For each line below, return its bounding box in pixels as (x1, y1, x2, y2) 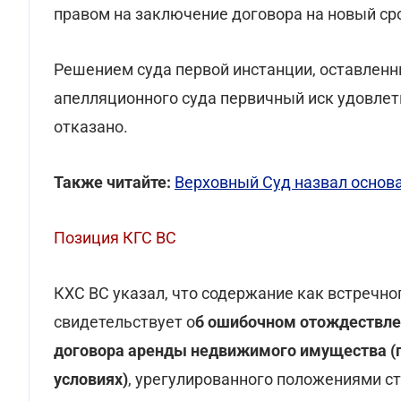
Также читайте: (54, 173, 171, 192)
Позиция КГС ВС (54, 228, 176, 247)
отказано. (54, 117, 128, 136)
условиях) (54, 370, 128, 388)
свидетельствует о (54, 312, 195, 331)
